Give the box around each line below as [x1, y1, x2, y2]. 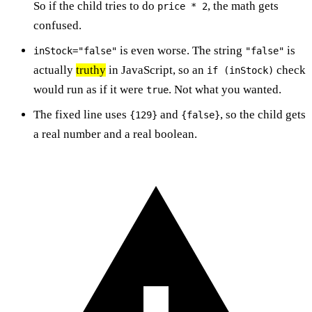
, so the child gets [220, 107, 306, 121]
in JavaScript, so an [106, 63, 207, 77]
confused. [33, 18, 81, 32]
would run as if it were [33, 82, 146, 96]
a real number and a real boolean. [33, 127, 197, 141]
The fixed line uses [33, 107, 130, 121]
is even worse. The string [117, 43, 245, 57]
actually [33, 63, 76, 77]
